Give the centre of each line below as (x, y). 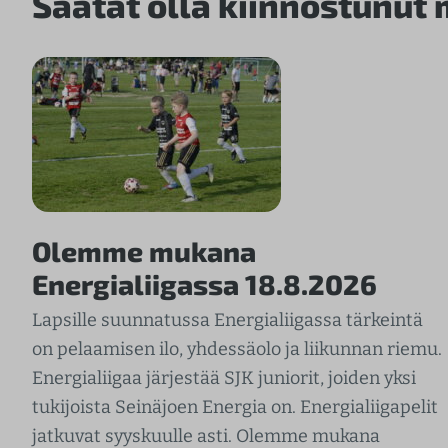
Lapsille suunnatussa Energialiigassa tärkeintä (227, 320)
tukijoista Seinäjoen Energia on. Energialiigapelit (235, 407)
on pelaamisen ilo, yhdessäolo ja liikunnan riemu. (237, 349)
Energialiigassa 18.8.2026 (204, 283)
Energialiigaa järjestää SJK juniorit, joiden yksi (224, 378)
